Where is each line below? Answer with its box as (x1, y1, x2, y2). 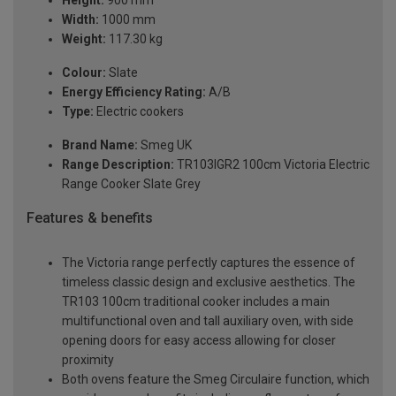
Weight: (62, 32, 106, 47)
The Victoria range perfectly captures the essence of (62, 255, 355, 270)
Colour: (62, 65, 106, 80)
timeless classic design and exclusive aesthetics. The (62, 275, 355, 290)
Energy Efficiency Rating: (62, 85, 206, 100)
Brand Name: (62, 138, 138, 153)
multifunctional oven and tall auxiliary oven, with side (62, 314, 354, 329)
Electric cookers (94, 104, 184, 119)
